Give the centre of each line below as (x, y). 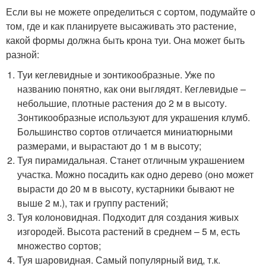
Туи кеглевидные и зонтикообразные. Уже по (116, 75)
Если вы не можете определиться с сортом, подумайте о (131, 12)
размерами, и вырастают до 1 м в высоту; (110, 146)
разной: (23, 54)
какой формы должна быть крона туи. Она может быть (125, 40)
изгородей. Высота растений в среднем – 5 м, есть (129, 231)
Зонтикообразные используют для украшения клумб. (134, 117)
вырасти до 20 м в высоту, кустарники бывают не (126, 189)
